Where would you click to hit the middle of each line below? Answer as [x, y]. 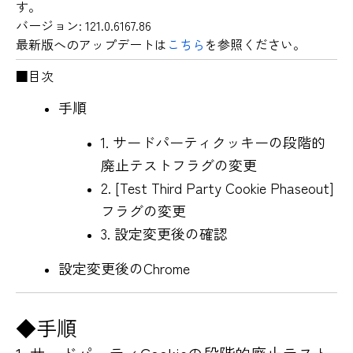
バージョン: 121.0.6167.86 [84, 25]
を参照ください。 [255, 44]
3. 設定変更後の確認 [164, 233]
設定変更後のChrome [124, 268]
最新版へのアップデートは [91, 44]
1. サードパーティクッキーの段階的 [213, 141]
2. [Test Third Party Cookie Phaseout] [217, 187]
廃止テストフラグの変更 [179, 164]
